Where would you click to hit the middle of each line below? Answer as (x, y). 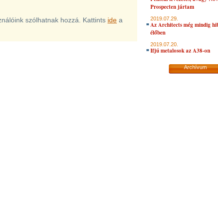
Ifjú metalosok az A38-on (180, 51)
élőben (158, 33)
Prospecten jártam (172, 7)
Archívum (195, 67)
